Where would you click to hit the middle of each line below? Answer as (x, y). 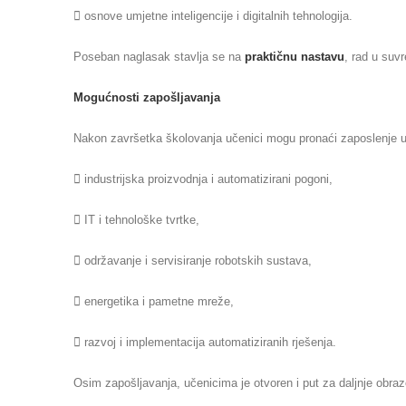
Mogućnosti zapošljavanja (147, 97)
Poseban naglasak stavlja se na (159, 56)
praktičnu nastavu (295, 56)
